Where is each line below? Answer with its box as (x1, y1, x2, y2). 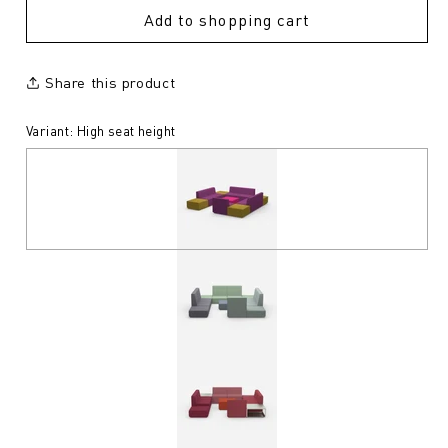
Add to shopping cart (144, 9, 310, 31)
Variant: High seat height (26, 122, 176, 140)
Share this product (44, 72, 176, 91)
